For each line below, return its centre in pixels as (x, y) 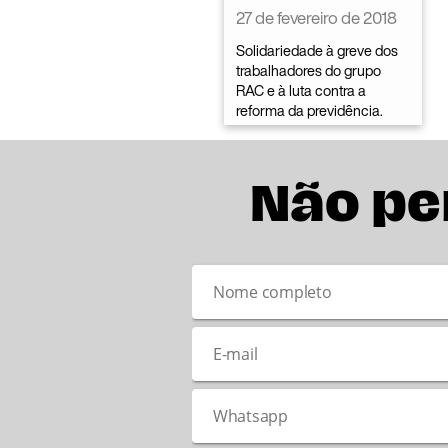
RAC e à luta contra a (301, 90)
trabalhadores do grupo (308, 70)
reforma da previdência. (309, 110)
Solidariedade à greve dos (317, 50)
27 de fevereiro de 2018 (316, 17)
